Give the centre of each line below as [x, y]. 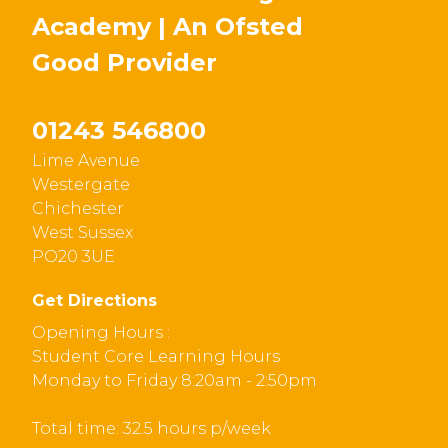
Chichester [78, 208]
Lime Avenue [86, 160]
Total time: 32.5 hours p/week [151, 428]
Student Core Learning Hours [156, 356]
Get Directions [94, 300]
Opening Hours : [101, 332]
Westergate [81, 184]
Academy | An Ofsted [167, 26]
